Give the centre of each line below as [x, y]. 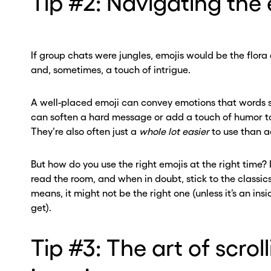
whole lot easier [174, 131]
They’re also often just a [85, 131]
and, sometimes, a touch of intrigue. [112, 70]
